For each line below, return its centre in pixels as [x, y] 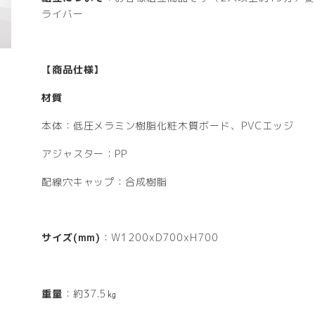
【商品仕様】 [73, 70]
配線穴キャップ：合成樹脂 [104, 181]
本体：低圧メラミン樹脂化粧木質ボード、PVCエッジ [167, 126]
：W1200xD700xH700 [160, 238]
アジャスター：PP [84, 153]
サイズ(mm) [71, 238]
